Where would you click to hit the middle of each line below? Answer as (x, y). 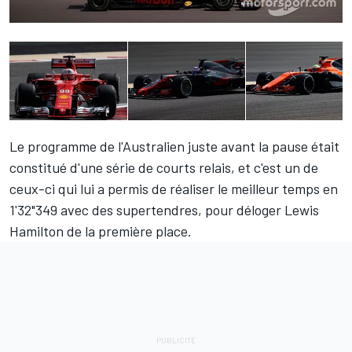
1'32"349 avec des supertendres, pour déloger (147, 210)
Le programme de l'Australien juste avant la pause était (174, 147)
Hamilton (37, 231)
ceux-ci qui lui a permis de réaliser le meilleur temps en (174, 189)
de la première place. (128, 231)
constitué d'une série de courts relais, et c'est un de (164, 168)
